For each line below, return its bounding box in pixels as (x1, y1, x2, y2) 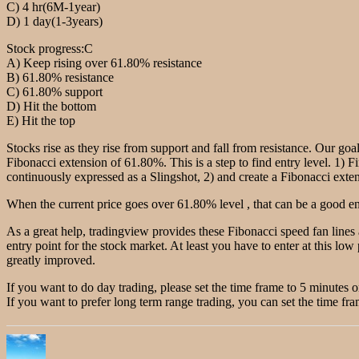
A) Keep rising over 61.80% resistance (6, 55, 202, 70)
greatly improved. (6, 252, 95, 267)
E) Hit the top (6, 113, 75, 127)
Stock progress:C (6, 41, 93, 55)
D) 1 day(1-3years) (6, 14, 103, 28)
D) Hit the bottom (6, 99, 96, 113)
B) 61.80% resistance (6, 70, 114, 84)
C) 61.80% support (6, 84, 103, 99)
